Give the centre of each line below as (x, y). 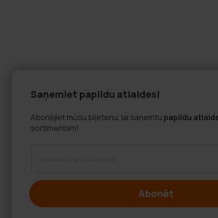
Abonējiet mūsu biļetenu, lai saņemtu (97, 117)
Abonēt (156, 193)
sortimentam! (55, 128)
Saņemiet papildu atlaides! (95, 94)
